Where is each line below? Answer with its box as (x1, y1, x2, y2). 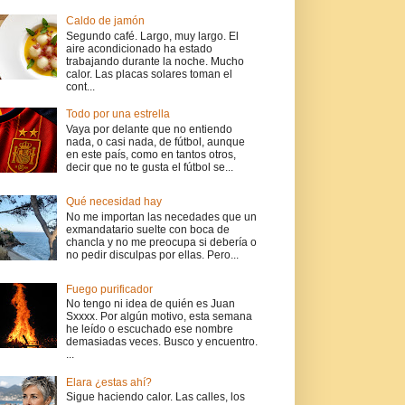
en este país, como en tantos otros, (65, 147, 236, 161)
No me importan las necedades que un (65, 210, 257, 223)
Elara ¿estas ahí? (65, 376, 152, 390)
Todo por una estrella (65, 108, 170, 121)
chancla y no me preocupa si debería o (65, 235, 257, 249)
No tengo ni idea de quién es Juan (65, 297, 235, 311)
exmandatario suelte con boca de (65, 222, 230, 236)
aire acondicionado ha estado (65, 42, 212, 55)
